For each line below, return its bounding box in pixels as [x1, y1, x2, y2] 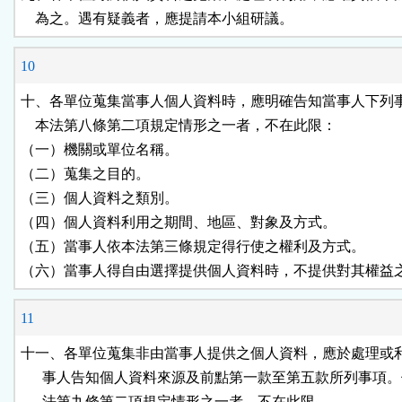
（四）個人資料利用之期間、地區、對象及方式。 [21, 214, 336, 231]
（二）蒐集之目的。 [21, 166, 150, 182]
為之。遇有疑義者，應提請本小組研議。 [21, 11, 293, 27]
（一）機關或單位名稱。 [21, 142, 179, 158]
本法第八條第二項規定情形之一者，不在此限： [21, 118, 336, 134]
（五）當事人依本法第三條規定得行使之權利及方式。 [21, 239, 365, 255]
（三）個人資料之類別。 [21, 190, 179, 206]
